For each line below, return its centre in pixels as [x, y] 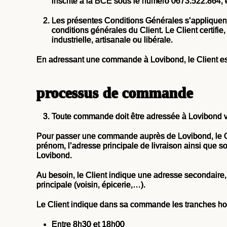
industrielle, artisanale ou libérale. [112, 40]
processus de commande [115, 93]
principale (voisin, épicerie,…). [91, 185]
